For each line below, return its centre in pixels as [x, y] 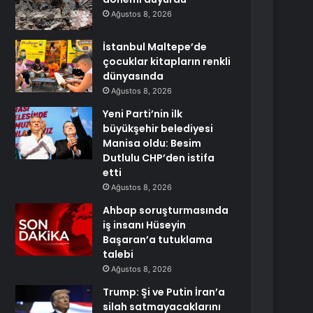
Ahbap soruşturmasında [166, 210]
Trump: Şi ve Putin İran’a [164, 292]
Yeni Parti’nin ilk [143, 114]
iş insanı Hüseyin [145, 225]
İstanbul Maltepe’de [155, 47]
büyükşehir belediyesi [158, 129]
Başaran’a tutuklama [158, 240]
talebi [118, 254]
